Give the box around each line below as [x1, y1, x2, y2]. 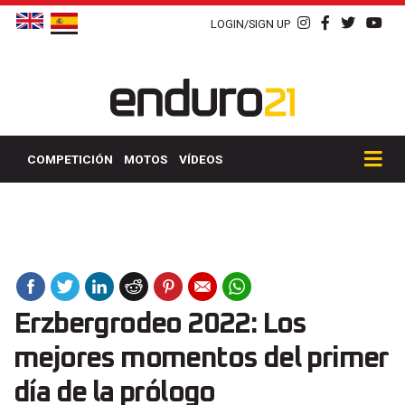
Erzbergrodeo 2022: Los [14, 310, 306, 340]
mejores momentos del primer [14, 344, 389, 374]
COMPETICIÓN [26, 152, 113, 166]
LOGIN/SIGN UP [210, 16, 290, 31]
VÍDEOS [178, 152, 222, 166]
